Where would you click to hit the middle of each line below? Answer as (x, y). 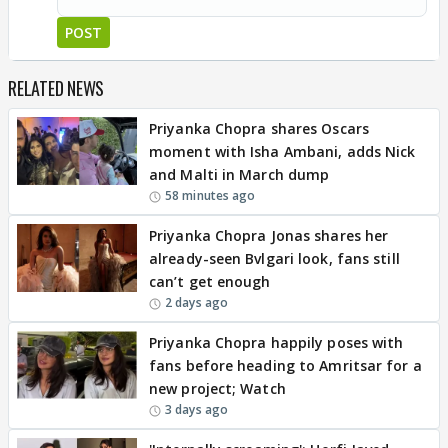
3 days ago (196, 410)
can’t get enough (210, 282)
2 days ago (196, 303)
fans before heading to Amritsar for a (285, 366)
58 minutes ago (210, 196)
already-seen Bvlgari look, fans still (274, 259)
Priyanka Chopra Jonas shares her (269, 236)
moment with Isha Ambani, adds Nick (282, 152)
